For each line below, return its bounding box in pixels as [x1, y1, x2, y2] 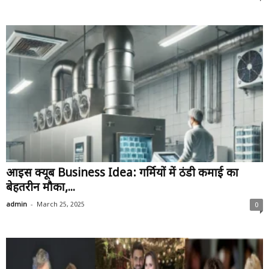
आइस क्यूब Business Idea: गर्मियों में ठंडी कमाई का [6, 166, 238, 182]
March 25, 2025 [37, 201, 85, 210]
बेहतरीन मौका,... [6, 181, 75, 196]
